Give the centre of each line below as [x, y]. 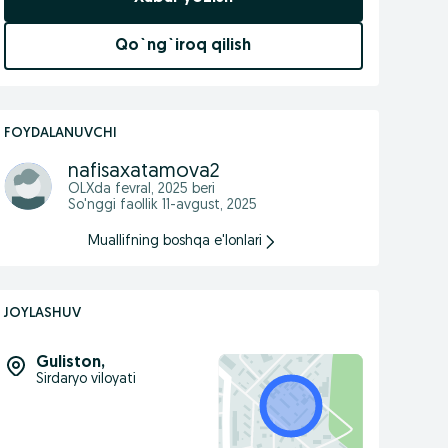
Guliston [68, 363]
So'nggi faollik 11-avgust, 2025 [162, 205]
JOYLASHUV [42, 313]
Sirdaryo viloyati [85, 379]
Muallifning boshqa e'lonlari [175, 241]
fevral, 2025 [151, 189]
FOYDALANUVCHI [60, 133]
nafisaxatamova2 [143, 172]
